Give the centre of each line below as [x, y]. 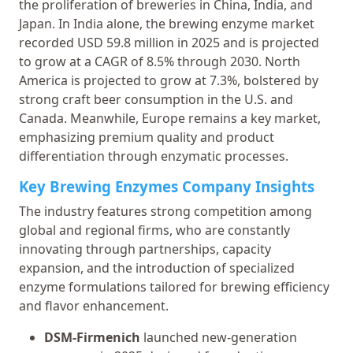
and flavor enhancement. [94, 305]
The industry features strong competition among [165, 211]
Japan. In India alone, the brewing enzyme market [167, 23]
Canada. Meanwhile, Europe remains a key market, [170, 118]
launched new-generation [219, 337]
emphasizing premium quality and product [147, 137]
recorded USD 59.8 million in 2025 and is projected [169, 42]
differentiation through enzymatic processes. [154, 156]
